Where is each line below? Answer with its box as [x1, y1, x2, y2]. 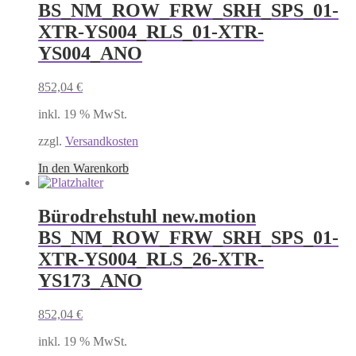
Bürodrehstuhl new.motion [38, 205, 256, 226]
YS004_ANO [38, 42, 142, 64]
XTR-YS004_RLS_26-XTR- [38, 248, 264, 269]
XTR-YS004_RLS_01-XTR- [38, 21, 264, 42]
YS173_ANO [38, 269, 142, 291]
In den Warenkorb [38, 161, 129, 175]
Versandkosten [65, 133, 138, 148]
